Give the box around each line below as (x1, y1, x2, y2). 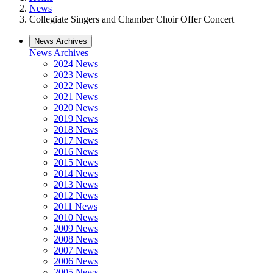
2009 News (54, 223, 98, 233)
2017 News (54, 135, 98, 146)
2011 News (54, 201, 97, 211)
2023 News (54, 69, 98, 80)
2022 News (54, 80, 98, 91)
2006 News (54, 256, 98, 266)
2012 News (54, 190, 98, 200)
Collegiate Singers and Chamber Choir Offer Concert (29, 14, 234, 24)
